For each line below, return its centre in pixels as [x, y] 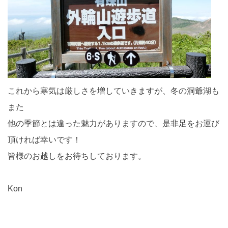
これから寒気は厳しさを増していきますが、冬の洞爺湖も [113, 91]
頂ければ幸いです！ [44, 140]
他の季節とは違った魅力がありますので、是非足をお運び [113, 124]
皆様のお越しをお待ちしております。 [77, 156]
